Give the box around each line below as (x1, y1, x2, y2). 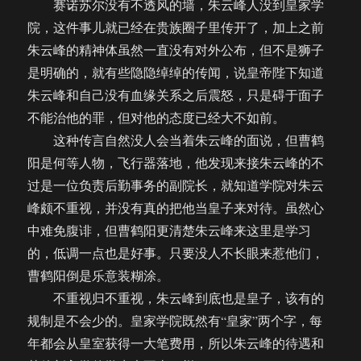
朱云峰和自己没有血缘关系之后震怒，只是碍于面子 (27, 86, 325, 104)
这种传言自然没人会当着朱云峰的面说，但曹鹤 (27, 131, 325, 149)
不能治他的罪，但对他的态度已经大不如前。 (27, 109, 286, 127)
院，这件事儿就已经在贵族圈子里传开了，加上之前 (27, 19, 325, 36)
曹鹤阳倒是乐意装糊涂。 (27, 267, 170, 284)
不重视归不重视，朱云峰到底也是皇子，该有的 (27, 289, 325, 307)
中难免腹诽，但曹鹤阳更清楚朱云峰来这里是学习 (27, 222, 312, 239)
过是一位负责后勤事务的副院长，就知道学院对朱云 (27, 176, 325, 194)
